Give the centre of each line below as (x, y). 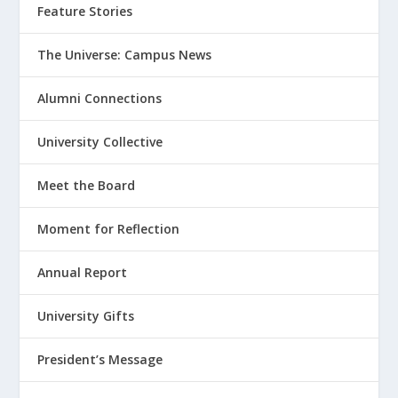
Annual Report (83, 273)
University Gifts (86, 316)
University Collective (100, 142)
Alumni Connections (100, 99)
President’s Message (100, 360)
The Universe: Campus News (125, 55)
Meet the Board (87, 186)
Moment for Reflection (109, 229)
